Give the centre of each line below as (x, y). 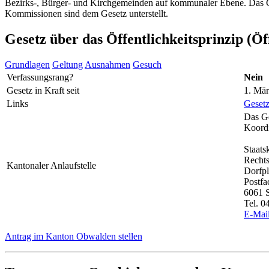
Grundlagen (27, 64)
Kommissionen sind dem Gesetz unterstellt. (86, 13)
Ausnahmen (107, 64)
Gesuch (147, 64)
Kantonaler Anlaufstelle (51, 165)
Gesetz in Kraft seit (43, 90)
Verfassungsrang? (40, 77)
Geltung (68, 64)
